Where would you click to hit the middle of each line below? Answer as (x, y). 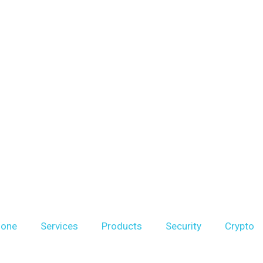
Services (59, 226)
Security (183, 226)
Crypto (240, 226)
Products (122, 226)
